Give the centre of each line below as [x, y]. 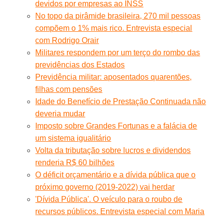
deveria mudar [60, 113]
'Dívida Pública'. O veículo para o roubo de [109, 199]
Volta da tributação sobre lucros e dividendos [113, 150]
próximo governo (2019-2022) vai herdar [105, 187]
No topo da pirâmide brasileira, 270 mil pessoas [118, 16]
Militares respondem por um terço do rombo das [118, 52]
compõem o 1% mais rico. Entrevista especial [114, 28]
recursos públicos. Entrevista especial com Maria [120, 211]
